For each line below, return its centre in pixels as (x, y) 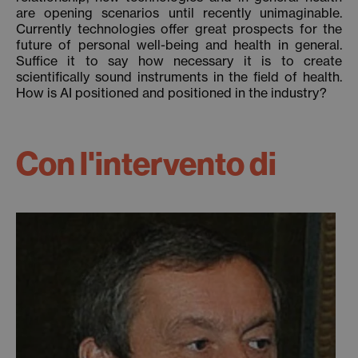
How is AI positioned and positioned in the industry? (171, 93)
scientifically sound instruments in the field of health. (179, 77)
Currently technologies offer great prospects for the (179, 29)
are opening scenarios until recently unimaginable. (179, 13)
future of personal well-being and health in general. (179, 45)
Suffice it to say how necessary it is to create (179, 61)
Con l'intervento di (146, 165)
